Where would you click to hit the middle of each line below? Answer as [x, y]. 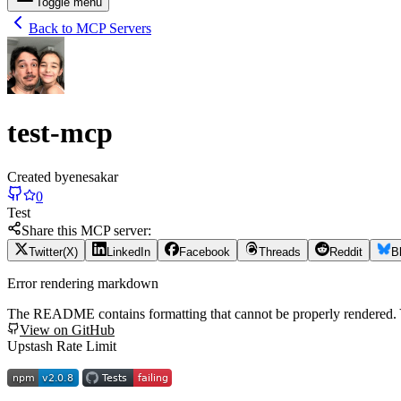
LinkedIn [128, 252]
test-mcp [60, 133]
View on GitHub [67, 329]
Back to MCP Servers [90, 28]
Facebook [205, 252]
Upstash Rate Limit [62, 346]
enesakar [94, 176]
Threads [280, 252]
